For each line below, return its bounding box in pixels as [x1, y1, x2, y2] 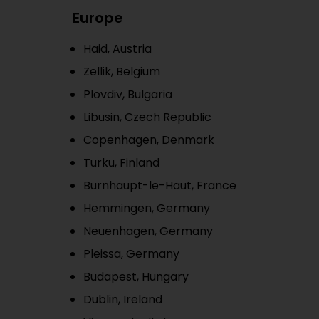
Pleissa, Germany [83, 246, 179, 262]
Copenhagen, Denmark [83, 132, 214, 148]
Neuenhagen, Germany [83, 223, 213, 239]
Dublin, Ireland [83, 291, 162, 308]
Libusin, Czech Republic [83, 109, 211, 125]
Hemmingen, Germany [83, 200, 210, 216]
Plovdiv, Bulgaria [83, 86, 172, 103]
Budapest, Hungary [83, 268, 189, 285]
